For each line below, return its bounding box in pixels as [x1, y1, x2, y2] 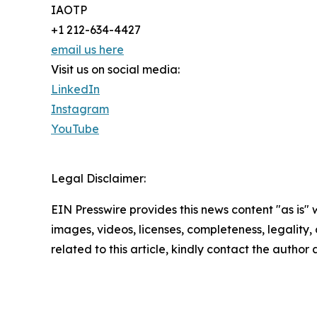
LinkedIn [51, 82, 100, 97]
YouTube [51, 122, 99, 137]
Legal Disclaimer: [51, 171, 146, 186]
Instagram [51, 102, 109, 117]
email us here [51, 42, 124, 57]
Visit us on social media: [51, 62, 180, 77]
